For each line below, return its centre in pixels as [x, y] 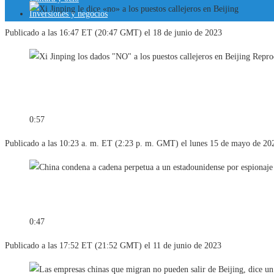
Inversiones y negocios [68, 14]
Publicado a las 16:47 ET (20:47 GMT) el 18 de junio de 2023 [113, 33]
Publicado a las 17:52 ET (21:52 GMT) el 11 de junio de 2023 [113, 246]
